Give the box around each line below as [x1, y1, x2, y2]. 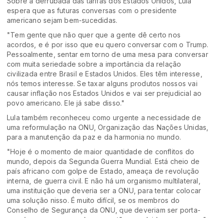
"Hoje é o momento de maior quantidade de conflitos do [7, 147, 195, 156]
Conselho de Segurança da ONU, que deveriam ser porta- [7, 206, 201, 215]
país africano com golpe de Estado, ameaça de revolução [7, 167, 200, 176]
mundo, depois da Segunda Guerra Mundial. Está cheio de [7, 157, 200, 166]
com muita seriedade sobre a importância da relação [7, 60, 182, 69]
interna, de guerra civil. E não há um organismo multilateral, [7, 177, 200, 185]
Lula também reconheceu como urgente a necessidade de [7, 113, 201, 122]
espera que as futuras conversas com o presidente [7, 6, 177, 15]
